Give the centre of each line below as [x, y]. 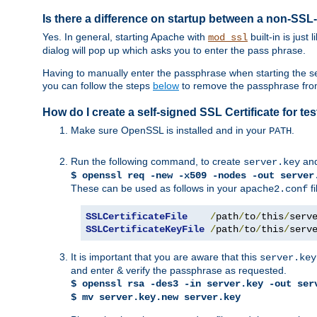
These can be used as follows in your [155, 189]
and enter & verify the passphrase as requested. [179, 271]
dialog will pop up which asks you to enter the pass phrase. [174, 50]
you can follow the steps [98, 85]
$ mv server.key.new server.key [156, 298]
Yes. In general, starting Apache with [125, 36]
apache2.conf [274, 189]
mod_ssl [228, 37]
